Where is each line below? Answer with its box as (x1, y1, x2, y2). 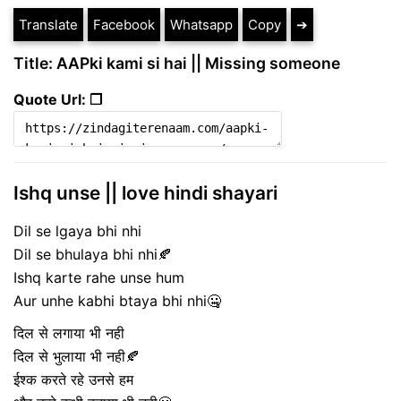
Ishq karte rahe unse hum (13, 268, 184, 286)
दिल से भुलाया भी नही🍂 (13, 346, 140, 365)
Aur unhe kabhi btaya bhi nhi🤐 (13, 291, 221, 310)
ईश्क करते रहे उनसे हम (13, 370, 133, 388)
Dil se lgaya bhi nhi (13, 221, 141, 240)
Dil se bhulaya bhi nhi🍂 (13, 244, 172, 263)
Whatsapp (170, 16, 233, 34)
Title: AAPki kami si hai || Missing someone (13, 54, 340, 73)
